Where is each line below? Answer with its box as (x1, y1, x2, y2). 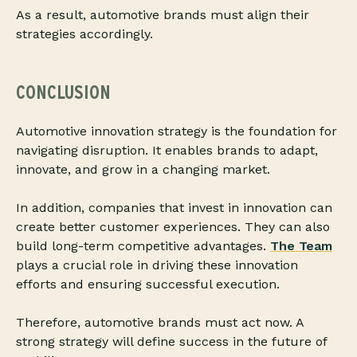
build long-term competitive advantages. (16, 238, 270, 254)
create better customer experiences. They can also (16, 219, 330, 235)
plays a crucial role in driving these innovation (16, 257, 298, 273)
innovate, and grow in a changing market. (16, 162, 270, 178)
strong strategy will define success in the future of (16, 334, 327, 350)
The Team (270, 238, 332, 254)
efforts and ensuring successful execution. (16, 277, 280, 292)
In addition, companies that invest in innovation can (16, 200, 332, 216)
